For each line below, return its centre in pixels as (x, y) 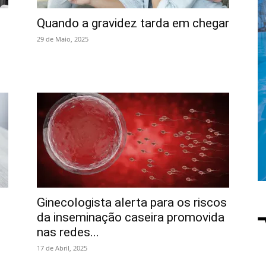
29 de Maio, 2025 (63, 39)
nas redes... (68, 232)
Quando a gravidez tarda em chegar (133, 23)
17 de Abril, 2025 (62, 248)
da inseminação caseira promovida (131, 217)
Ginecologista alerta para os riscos (132, 202)
